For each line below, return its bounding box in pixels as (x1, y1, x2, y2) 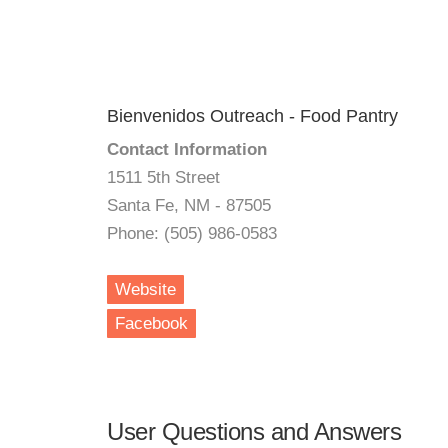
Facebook (115, 314, 188, 333)
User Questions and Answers (107, 418, 401, 445)
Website (115, 280, 176, 299)
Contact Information (107, 140, 267, 159)
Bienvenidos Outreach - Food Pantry (107, 106, 398, 126)
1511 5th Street (107, 168, 220, 187)
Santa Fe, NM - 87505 (107, 196, 271, 215)
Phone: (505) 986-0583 (107, 224, 277, 243)
